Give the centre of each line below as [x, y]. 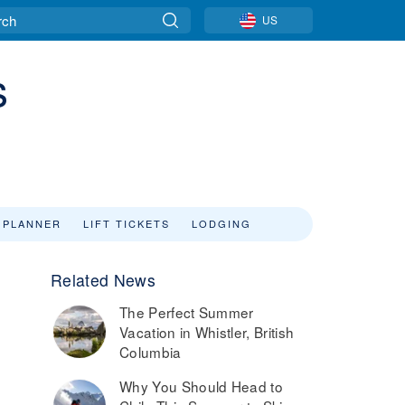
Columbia [151, 352]
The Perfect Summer [187, 312]
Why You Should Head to [202, 386]
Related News [103, 280]
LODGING [221, 223]
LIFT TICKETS [127, 223]
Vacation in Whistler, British [207, 332]
